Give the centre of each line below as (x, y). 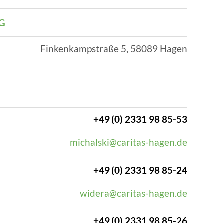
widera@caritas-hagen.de (133, 193)
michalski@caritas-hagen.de (128, 142)
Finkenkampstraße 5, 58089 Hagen (114, 48)
